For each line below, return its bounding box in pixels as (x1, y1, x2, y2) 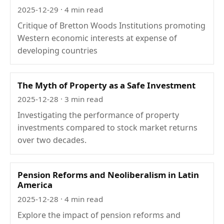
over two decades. (17, 134, 87, 146)
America (17, 178, 53, 190)
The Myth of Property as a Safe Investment (17, 79, 196, 91)
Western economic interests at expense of (17, 32, 177, 43)
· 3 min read (58, 94, 103, 104)
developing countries (17, 44, 98, 56)
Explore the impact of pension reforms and (17, 209, 181, 220)
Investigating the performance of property (17, 109, 179, 121)
